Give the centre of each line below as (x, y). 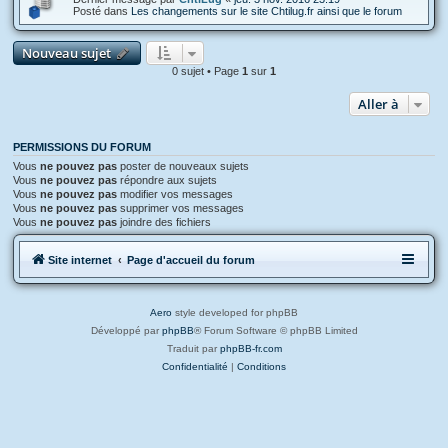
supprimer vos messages (180, 207)
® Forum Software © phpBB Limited (275, 330)
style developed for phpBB (235, 312)
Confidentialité (195, 366)
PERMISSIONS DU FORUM (82, 146)
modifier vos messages (175, 193)
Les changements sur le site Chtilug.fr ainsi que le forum (266, 10)
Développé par (126, 330)
